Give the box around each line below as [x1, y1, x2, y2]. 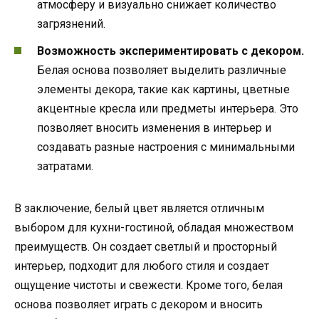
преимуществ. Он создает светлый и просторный [14, 240, 277, 254]
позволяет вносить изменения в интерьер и [37, 121, 271, 135]
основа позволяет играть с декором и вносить [14, 298, 263, 312]
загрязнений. [37, 17, 105, 31]
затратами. [37, 159, 93, 174]
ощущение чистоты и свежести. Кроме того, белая [14, 278, 283, 293]
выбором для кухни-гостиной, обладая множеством [14, 221, 293, 235]
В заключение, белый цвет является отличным [14, 202, 264, 216]
